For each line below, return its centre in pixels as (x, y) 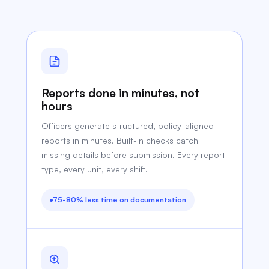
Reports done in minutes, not (121, 93)
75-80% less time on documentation (120, 200)
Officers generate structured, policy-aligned (128, 126)
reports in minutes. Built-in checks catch (120, 140)
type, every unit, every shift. (95, 169)
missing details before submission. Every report (134, 155)
